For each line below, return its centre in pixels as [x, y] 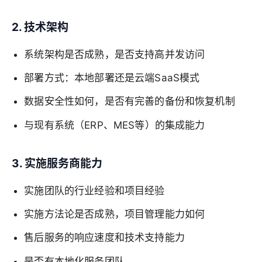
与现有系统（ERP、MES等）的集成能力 [115, 125]
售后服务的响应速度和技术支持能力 [104, 238]
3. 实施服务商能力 [57, 163]
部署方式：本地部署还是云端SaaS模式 [112, 77]
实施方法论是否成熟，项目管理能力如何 [115, 214]
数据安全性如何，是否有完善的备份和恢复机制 [130, 101]
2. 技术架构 [40, 27]
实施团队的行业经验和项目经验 [94, 190]
